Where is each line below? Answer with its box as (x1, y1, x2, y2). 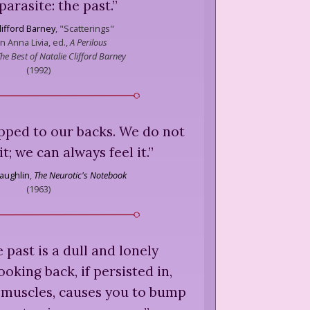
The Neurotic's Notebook (34, 168, 127, 181)
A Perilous (70, 35, 107, 48)
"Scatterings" (57, 21, 114, 35)
